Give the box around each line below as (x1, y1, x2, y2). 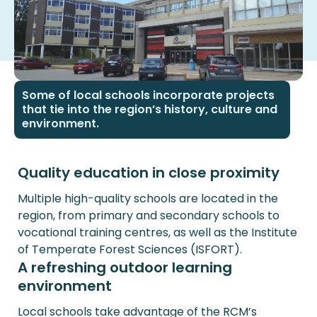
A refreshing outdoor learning (18, 258, 232, 278)
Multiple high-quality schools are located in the (18, 190, 278, 207)
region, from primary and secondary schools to (18, 207, 279, 224)
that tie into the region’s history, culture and (22, 100, 278, 117)
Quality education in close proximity (18, 163, 279, 183)
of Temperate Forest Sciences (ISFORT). (18, 241, 242, 258)
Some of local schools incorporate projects (22, 86, 275, 103)
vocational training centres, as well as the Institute (18, 224, 297, 241)
